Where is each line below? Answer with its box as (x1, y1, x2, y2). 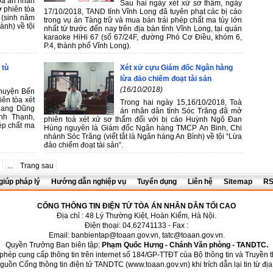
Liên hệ (188, 177, 213, 186)
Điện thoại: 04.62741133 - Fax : (85, 221, 188, 230)
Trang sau (20, 161, 54, 170)
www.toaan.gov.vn (128, 260, 188, 269)
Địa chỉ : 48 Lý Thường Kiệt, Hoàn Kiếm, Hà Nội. (57, 211, 216, 220)
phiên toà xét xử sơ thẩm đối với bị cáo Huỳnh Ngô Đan (44, 115, 242, 124)
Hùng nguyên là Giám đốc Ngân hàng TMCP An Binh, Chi (44, 123, 242, 132)
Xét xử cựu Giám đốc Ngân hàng (120, 63, 233, 72)
